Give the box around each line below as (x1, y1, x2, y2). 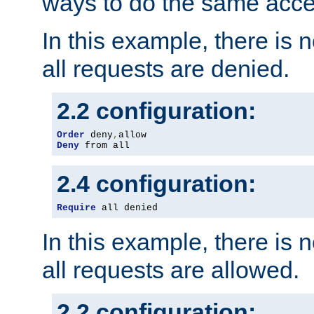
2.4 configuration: (57, 170, 256, 198)
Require (57, 203, 96, 214)
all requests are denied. (42, 55, 289, 83)
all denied (96, 203, 158, 214)
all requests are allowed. (42, 257, 299, 284)
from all (79, 140, 130, 151)
